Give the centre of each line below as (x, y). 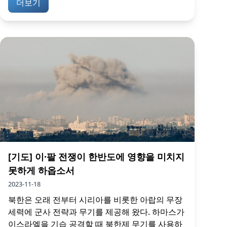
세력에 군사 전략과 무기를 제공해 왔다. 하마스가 (96, 212)
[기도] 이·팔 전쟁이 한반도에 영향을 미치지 (96, 157)
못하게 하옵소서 (41, 170)
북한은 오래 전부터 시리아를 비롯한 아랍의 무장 (95, 200)
